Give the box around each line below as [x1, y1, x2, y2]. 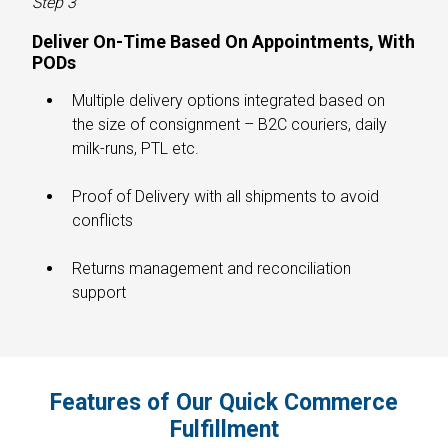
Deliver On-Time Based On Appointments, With [32, 31, 415, 53]
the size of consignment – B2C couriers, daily [72, 115, 387, 135]
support [72, 283, 126, 303]
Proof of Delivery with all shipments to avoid [72, 187, 379, 207]
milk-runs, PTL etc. [72, 139, 199, 159]
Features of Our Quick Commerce [50, 389, 398, 417]
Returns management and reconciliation [72, 259, 351, 279]
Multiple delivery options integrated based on [72, 91, 385, 111]
